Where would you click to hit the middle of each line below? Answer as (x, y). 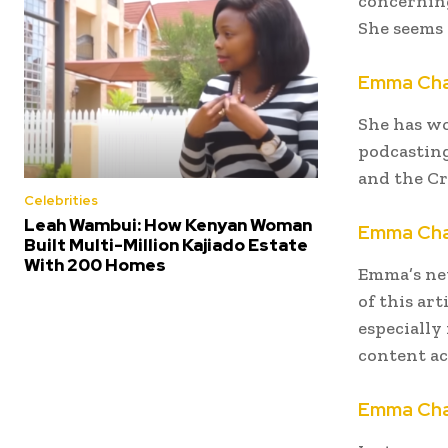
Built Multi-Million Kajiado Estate (166, 245)
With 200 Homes (95, 265)
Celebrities (61, 201)
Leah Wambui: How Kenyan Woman (168, 225)
